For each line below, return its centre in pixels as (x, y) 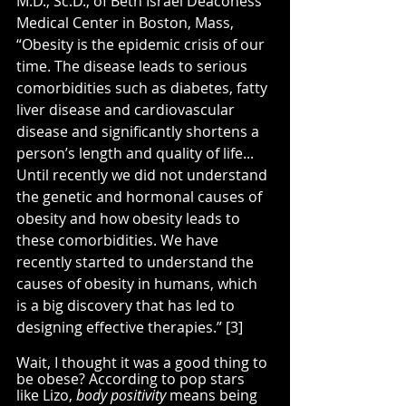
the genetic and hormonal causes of (141, 196)
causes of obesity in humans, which (139, 283)
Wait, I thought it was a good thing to (144, 362)
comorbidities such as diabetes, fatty (144, 87)
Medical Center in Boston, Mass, (127, 22)
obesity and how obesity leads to (130, 218)
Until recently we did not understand (144, 174)
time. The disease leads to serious (134, 66)
